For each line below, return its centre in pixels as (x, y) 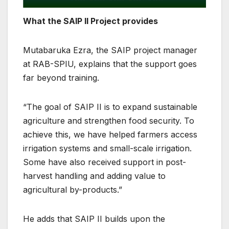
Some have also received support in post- (105, 162)
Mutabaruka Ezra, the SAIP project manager (110, 50)
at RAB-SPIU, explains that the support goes (110, 64)
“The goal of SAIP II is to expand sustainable (110, 107)
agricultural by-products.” (73, 189)
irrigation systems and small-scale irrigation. (107, 148)
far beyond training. (61, 77)
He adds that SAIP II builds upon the (94, 219)
